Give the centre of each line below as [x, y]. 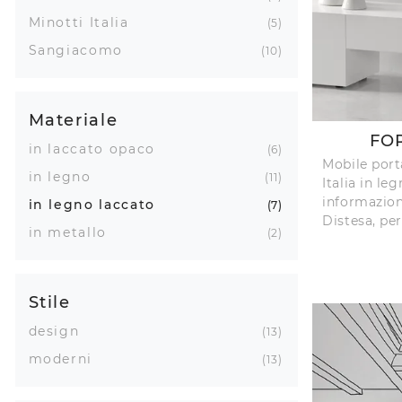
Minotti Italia [79, 22]
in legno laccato [92, 204]
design [54, 331]
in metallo [67, 232]
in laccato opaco [92, 149]
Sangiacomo [75, 50]
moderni [61, 358]
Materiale [73, 119]
